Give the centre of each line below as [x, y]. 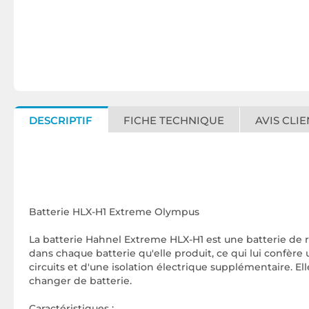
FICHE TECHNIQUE [174, 121]
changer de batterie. [80, 281]
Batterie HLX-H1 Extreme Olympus [114, 212]
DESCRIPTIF [61, 121]
